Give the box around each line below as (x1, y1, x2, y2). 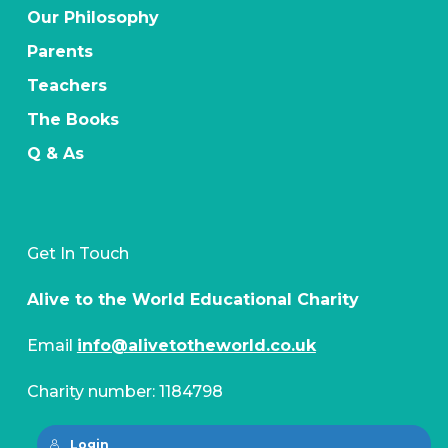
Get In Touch (26, 244, 129, 264)
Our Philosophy (26, 8, 159, 28)
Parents (26, 42, 93, 62)
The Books (26, 110, 119, 130)
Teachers (26, 76, 107, 96)
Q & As (26, 144, 84, 164)
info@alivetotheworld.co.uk (76, 336, 316, 356)
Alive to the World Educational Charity (26, 290, 359, 310)
